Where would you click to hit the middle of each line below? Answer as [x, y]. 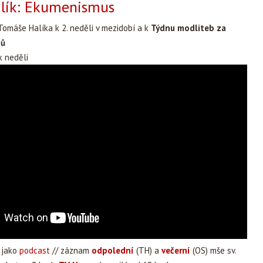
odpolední [113, 250]
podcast [35, 250]
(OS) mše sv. [213, 250]
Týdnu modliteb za [188, 28]
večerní [176, 250]
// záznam [71, 250]
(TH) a [148, 250]
